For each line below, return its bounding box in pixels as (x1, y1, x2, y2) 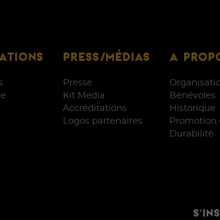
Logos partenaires (63, 116, 142, 126)
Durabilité (169, 129, 214, 138)
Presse (63, 78, 92, 87)
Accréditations (63, 104, 127, 113)
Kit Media (63, 91, 105, 100)
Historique (169, 104, 216, 113)
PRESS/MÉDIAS (63, 49, 150, 64)
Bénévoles (169, 91, 216, 100)
